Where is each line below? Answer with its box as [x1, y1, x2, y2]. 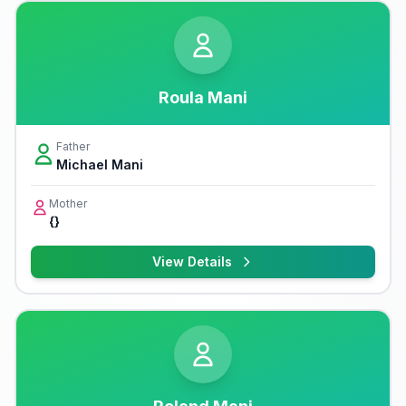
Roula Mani [159, 88, 247, 107]
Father [56, 140, 90, 153]
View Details [152, 254, 232, 269]
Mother [49, 197, 87, 210]
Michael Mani [56, 157, 143, 172]
